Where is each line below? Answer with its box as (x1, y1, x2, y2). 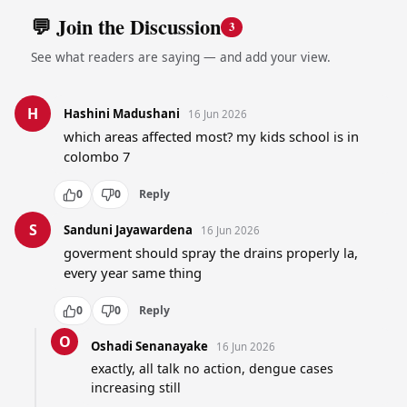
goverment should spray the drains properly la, (63, 243, 358, 262)
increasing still (90, 378, 181, 396)
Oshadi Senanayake (90, 337, 208, 354)
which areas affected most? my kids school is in (63, 126, 359, 145)
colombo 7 (63, 146, 130, 165)
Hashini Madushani (63, 104, 180, 122)
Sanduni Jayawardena (63, 221, 193, 238)
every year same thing (63, 263, 202, 282)
